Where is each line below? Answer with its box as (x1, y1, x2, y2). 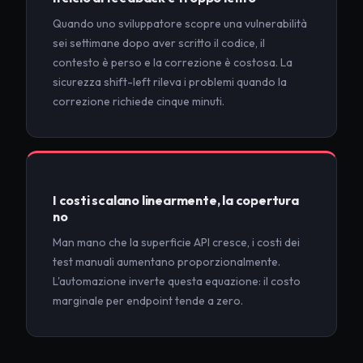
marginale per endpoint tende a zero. (53, 293, 243, 309)
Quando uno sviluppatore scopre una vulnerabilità (53, 16, 307, 32)
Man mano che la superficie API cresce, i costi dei (53, 235, 300, 250)
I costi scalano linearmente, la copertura (53, 192, 299, 209)
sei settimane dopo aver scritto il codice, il (53, 36, 265, 51)
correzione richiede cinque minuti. (53, 94, 224, 109)
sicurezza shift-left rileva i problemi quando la (53, 75, 287, 90)
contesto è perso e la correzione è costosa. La (53, 55, 293, 70)
